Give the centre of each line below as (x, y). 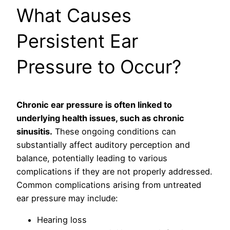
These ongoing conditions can (114, 131)
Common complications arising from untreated (109, 185)
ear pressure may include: (67, 198)
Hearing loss (62, 219)
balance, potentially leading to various (92, 158)
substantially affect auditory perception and (103, 145)
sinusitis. (34, 131)
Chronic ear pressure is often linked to (94, 104)
